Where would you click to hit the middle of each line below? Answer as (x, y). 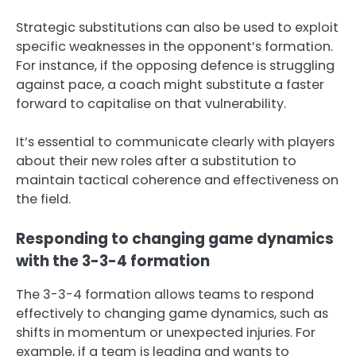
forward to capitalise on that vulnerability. (151, 103)
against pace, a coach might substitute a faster (170, 84)
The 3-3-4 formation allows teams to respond (165, 295)
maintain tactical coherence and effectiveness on (177, 180)
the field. (43, 199)
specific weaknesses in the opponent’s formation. (174, 46)
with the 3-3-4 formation (113, 261)
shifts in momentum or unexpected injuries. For (166, 333)
